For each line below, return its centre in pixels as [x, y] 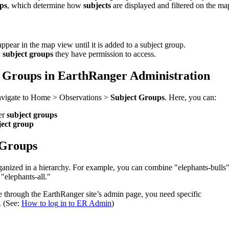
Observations [81, 98]
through [17, 194]
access [144, 54]
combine [158, 167]
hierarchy [54, 167]
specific [189, 194]
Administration [170, 76]
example [99, 167]
